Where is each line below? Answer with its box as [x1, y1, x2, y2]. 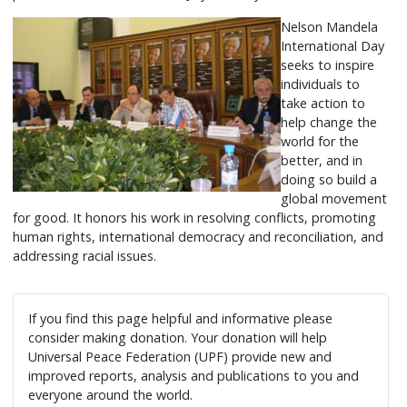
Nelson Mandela [281, 18, 379, 36]
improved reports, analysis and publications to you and [28, 366, 360, 384]
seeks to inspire [281, 56, 375, 74]
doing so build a [281, 171, 378, 189]
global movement [281, 190, 388, 208]
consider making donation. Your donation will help [28, 328, 328, 346]
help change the [281, 114, 378, 132]
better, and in [281, 152, 363, 170]
